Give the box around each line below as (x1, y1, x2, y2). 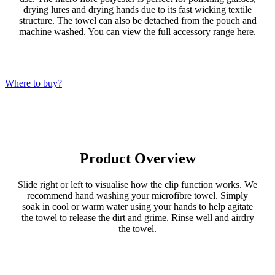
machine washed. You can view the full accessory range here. (19, 26, 256, 37)
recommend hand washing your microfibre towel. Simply (27, 190, 248, 201)
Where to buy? (5, 77, 62, 88)
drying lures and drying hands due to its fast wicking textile (23, 4, 252, 15)
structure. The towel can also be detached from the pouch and (18, 15, 257, 26)
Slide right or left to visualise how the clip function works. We (18, 179, 257, 190)
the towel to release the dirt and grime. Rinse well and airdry (21, 212, 254, 223)
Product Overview (79, 150, 196, 166)
